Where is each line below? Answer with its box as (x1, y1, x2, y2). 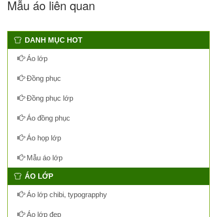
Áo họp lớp (25, 133, 61, 142)
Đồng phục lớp (25, 93, 73, 102)
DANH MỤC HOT (25, 35, 82, 44)
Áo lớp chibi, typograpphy (25, 190, 107, 199)
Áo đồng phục (25, 113, 70, 122)
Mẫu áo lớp (25, 153, 62, 162)
